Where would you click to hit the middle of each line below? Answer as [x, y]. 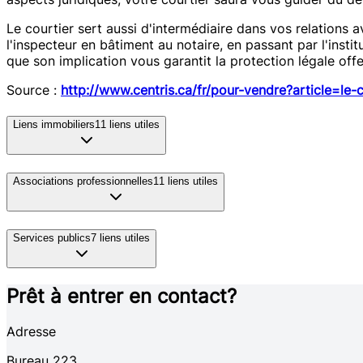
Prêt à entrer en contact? [122, 296]
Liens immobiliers [54, 125]
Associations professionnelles [83, 181]
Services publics [52, 237]
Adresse [31, 332]
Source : [34, 90]
